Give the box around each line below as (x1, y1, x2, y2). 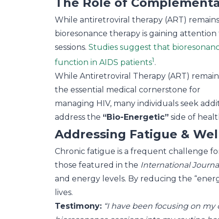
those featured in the (55, 160, 140, 170)
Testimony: (55, 201, 102, 211)
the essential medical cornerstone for (55, 85, 200, 95)
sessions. (55, 43, 88, 52)
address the (55, 112, 103, 122)
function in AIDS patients (55, 58, 152, 67)
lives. (55, 188, 73, 197)
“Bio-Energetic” (103, 112, 169, 122)
